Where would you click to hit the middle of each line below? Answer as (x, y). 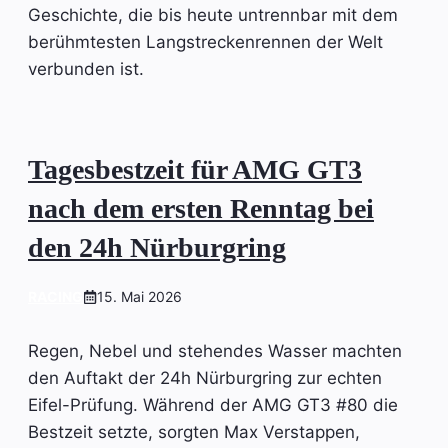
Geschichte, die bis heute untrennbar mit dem (213, 14)
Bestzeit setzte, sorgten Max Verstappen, (194, 431)
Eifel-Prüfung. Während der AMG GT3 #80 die (213, 404)
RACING (55, 296)
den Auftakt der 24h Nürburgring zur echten (205, 377)
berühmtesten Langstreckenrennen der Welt (205, 41)
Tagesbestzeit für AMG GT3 (195, 169)
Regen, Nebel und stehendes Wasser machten (215, 350)
